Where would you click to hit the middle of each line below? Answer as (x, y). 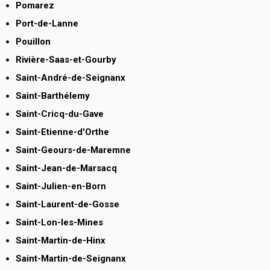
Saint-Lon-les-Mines (59, 223)
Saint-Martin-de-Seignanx (71, 259)
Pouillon (33, 42)
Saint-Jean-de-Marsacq (66, 168)
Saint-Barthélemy (53, 96)
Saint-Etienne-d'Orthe (62, 132)
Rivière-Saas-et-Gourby (66, 60)
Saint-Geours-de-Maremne (73, 150)
